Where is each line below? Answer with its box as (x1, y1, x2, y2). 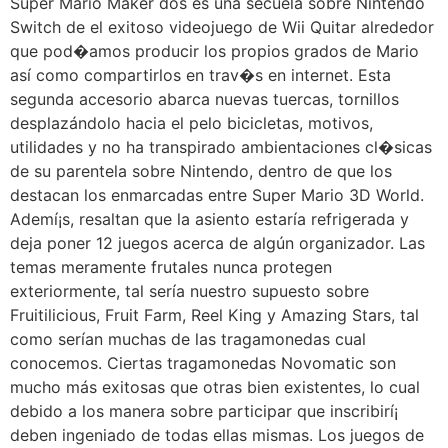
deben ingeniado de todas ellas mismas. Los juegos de (10, 424, 424, 445)
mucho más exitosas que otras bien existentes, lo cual (10, 376, 420, 397)
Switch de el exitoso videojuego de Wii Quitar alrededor (10, 16, 434, 37)
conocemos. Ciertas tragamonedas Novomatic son (10, 352, 396, 373)
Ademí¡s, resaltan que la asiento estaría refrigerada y (10, 208, 409, 229)
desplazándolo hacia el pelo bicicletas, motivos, (10, 112, 373, 133)
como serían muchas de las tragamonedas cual (10, 328, 366, 349)
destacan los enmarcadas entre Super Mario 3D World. (10, 184, 424, 205)
